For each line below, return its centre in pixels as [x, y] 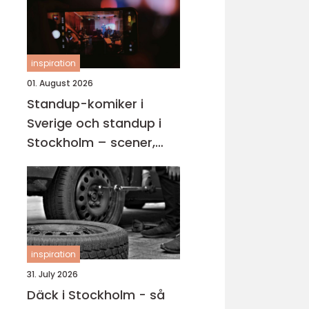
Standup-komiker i [85, 104]
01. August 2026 [60, 83]
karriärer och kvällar [89, 162]
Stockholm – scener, [91, 142]
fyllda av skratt [74, 181]
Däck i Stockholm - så [96, 295]
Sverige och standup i [94, 123]
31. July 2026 [52, 274]
